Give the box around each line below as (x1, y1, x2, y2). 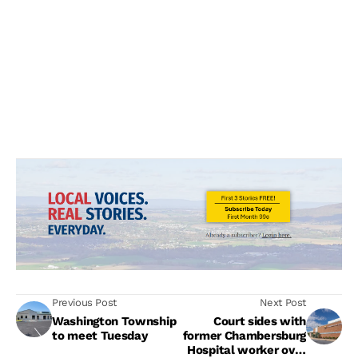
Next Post (259, 296, 306, 309)
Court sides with (213, 314, 306, 329)
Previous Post (52, 296, 117, 309)
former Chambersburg (182, 328, 306, 344)
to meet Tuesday (52, 328, 148, 344)
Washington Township (52, 314, 177, 329)
